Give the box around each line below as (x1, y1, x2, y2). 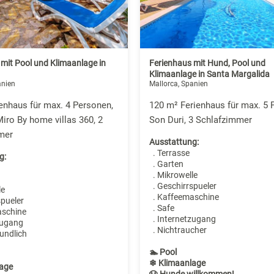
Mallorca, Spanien (149, 80, 208, 89)
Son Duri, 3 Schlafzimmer (149, 114, 252, 126)
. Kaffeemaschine (149, 192, 219, 202)
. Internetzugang (149, 214, 216, 224)
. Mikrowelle (149, 170, 198, 180)
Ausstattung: (149, 137, 199, 147)
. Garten (149, 159, 183, 169)
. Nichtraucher (149, 225, 207, 235)
